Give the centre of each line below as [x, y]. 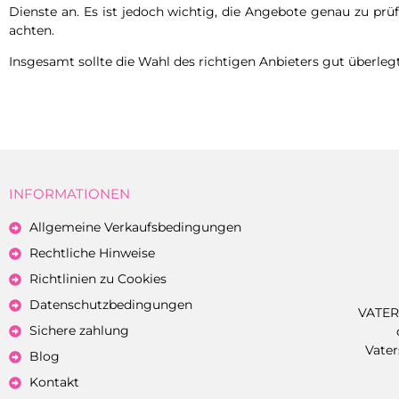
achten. [32, 30]
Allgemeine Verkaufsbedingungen [135, 228]
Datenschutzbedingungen [110, 305]
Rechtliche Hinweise [92, 253]
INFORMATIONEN [69, 194]
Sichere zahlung [79, 331]
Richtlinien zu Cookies [98, 279]
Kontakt [54, 383]
